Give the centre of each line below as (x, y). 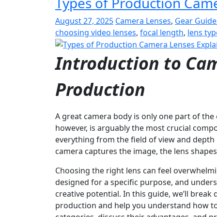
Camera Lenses (143, 21)
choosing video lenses (96, 32)
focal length (162, 32)
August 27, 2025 (84, 21)
